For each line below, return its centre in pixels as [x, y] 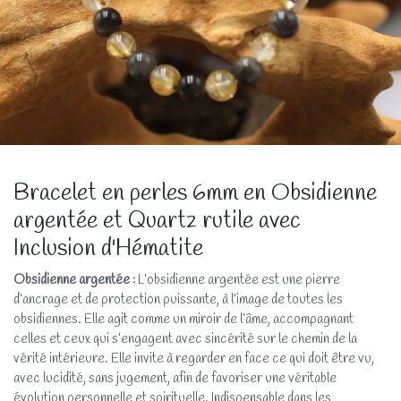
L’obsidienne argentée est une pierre [239, 281]
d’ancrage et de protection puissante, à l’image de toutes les [178, 300]
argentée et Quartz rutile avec [157, 222]
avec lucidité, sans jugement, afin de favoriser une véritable [175, 379]
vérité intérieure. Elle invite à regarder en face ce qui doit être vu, [194, 359]
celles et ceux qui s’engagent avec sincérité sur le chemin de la [185, 340]
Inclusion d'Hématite [108, 249]
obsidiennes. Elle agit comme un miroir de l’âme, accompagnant [183, 320]
